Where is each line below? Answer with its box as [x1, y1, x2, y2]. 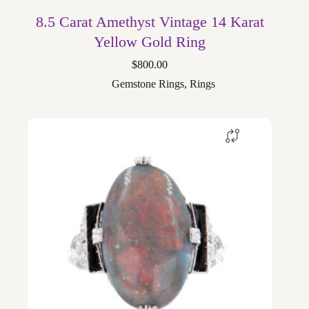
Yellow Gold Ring [94, 33, 206, 51]
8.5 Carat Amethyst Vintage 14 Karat [35, 13, 264, 31]
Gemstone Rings [112, 78, 185, 90]
